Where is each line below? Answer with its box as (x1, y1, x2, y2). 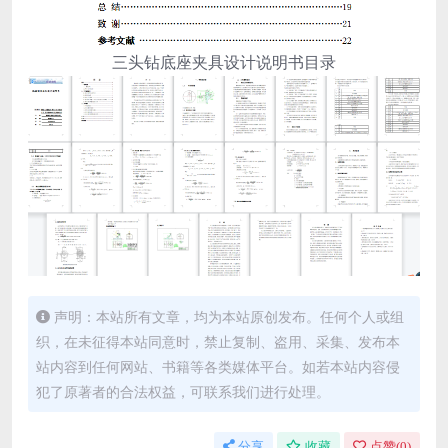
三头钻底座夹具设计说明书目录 (112, 50, 336, 73)
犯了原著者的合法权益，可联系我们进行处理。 (36, 382, 330, 402)
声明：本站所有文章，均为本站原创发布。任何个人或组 (54, 307, 404, 327)
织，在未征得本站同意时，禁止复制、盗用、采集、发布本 (36, 332, 400, 352)
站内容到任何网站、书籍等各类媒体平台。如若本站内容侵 (36, 357, 400, 377)
